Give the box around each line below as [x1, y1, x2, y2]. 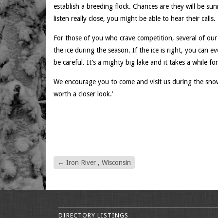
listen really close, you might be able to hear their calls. [54, 15, 216, 22]
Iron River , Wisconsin [64, 159, 131, 166]
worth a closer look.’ [54, 90, 113, 98]
